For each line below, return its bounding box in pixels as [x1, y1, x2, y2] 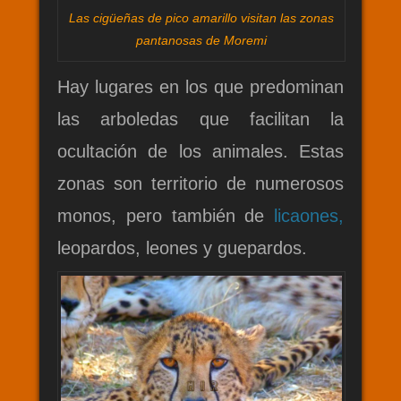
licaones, [274, 205, 344, 226]
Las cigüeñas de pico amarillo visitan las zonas [69, 10, 334, 25]
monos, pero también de [57, 205, 274, 226]
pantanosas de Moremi [136, 32, 267, 47]
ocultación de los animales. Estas [57, 141, 344, 161]
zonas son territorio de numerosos [57, 173, 344, 193]
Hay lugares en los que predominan [57, 76, 344, 97]
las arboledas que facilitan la [57, 108, 344, 129]
